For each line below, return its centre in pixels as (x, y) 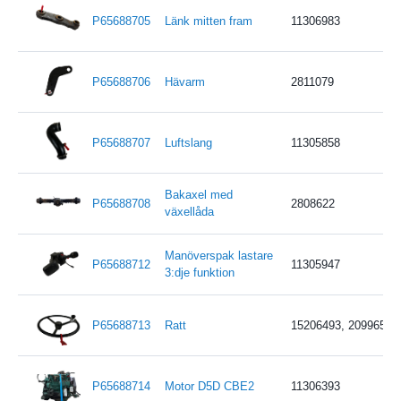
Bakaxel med (198, 194)
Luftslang (188, 142)
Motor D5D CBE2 (209, 386)
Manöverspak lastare (218, 255)
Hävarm (184, 81)
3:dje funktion (199, 272)
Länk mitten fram (208, 21)
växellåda (189, 211)
